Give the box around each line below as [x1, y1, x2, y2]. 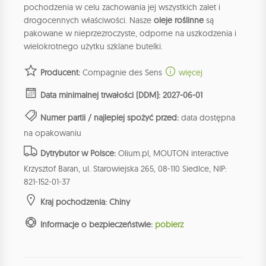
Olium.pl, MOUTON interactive [116, 148, 229, 159]
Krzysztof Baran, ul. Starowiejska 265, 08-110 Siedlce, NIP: [24, 163, 227, 175]
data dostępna [179, 112, 235, 123]
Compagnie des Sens [80, 67, 164, 78]
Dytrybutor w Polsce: [40, 148, 116, 159]
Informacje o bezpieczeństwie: [40, 219, 153, 230]
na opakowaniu [24, 128, 81, 139]
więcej [176, 67, 202, 78]
